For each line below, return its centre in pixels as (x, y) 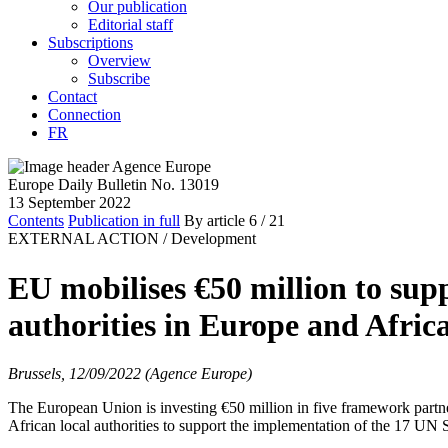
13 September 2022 (69, 203)
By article (214, 221)
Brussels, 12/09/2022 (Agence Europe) (130, 373)
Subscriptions (90, 43)
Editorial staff (130, 25)
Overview (119, 61)
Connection (84, 115)
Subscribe (119, 79)
